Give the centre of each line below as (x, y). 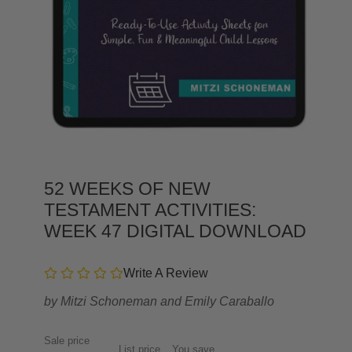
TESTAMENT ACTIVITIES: (150, 210)
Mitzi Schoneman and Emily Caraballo (167, 302)
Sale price (67, 341)
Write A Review (166, 273)
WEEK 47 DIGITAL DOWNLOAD (175, 231)
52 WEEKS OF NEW (127, 189)
